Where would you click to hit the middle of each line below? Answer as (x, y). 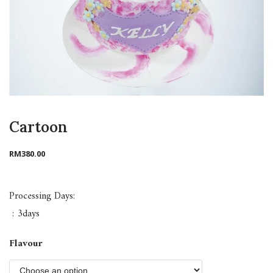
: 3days (26, 214)
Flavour (26, 244)
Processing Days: (42, 196)
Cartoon (38, 127)
